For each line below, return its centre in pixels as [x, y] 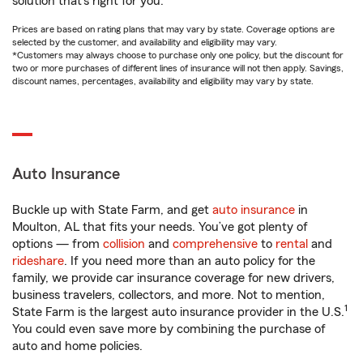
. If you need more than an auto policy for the [190, 261]
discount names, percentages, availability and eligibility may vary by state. [163, 81]
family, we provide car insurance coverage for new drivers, [173, 278]
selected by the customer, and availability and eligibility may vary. [145, 42]
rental [292, 244]
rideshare [38, 261]
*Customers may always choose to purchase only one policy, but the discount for [178, 55]
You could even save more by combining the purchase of [169, 329]
